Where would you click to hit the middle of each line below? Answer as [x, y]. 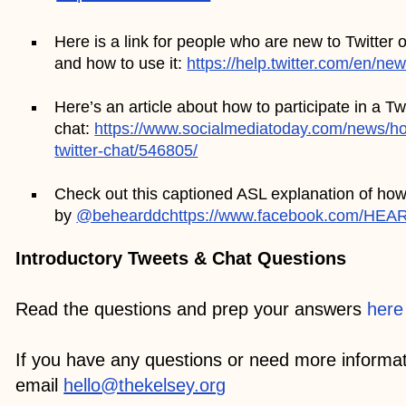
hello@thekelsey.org [145, 385]
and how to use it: [121, 63]
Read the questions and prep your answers [192, 309]
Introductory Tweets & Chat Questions [184, 258]
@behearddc [123, 215]
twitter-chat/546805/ [126, 150]
